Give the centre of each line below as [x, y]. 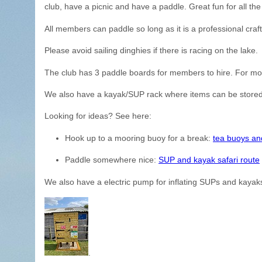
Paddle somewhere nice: [112, 160]
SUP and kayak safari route [209, 160]
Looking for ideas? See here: [98, 116]
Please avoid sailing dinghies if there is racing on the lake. [151, 51]
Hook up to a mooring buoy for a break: [139, 138]
